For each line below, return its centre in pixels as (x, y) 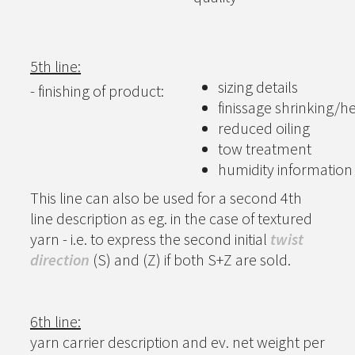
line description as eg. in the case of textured (171, 218)
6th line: (55, 321)
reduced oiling (264, 128)
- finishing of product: (97, 91)
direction (60, 260)
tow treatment (265, 149)
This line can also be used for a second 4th (166, 198)
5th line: (55, 66)
